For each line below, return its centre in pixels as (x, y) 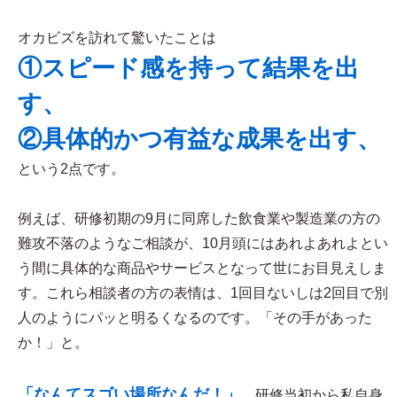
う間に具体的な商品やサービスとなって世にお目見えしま (202, 268)
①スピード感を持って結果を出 (188, 68)
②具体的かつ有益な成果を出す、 (199, 139)
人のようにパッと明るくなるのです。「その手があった (195, 318)
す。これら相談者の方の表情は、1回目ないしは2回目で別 (203, 293)
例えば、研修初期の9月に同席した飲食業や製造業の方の (199, 218)
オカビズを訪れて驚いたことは (117, 38)
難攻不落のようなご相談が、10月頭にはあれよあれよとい (203, 243)
